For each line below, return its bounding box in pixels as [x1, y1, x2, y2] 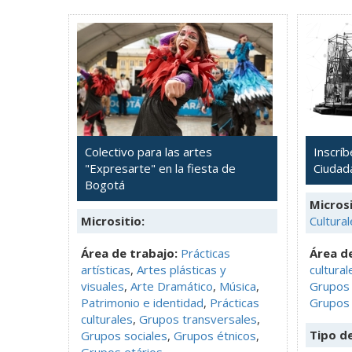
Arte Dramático [130, 277, 213, 294]
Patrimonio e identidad [81, 294, 203, 310]
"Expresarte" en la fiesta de [85, 159, 236, 176]
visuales [81, 277, 124, 294]
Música [219, 277, 256, 294]
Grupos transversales [139, 310, 257, 327]
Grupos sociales [81, 327, 167, 343]
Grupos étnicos [174, 327, 256, 343]
